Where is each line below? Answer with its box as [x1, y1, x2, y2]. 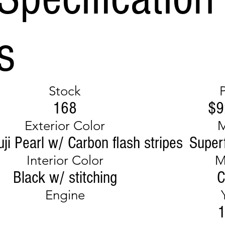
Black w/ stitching [13, 168, 117, 188]
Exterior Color [25, 118, 105, 134]
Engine [45, 187, 85, 203]
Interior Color [26, 153, 103, 169]
